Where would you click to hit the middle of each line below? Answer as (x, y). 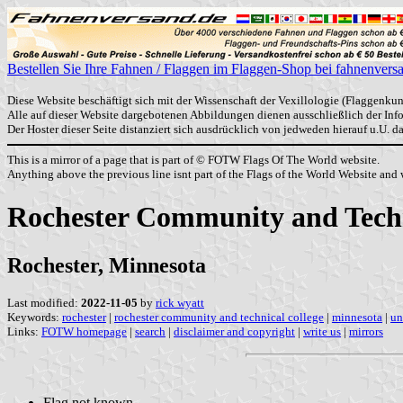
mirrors (366, 331)
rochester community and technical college (219, 317)
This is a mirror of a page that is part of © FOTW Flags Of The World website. (193, 160)
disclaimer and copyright (234, 331)
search (150, 331)
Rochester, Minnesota (107, 265)
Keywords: (35, 317)
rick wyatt (180, 302)
